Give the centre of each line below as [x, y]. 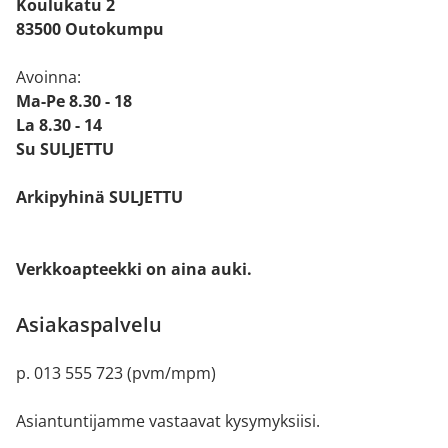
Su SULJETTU [65, 149]
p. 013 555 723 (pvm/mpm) [116, 373]
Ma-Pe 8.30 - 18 [74, 101]
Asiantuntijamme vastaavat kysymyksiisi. [168, 421]
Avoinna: [48, 77]
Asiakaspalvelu [89, 324]
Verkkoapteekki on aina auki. [134, 269]
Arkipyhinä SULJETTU [99, 197]
